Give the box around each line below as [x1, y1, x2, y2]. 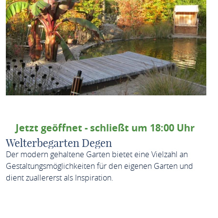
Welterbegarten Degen [5, 136, 112, 150]
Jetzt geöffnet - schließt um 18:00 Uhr [15, 121, 195, 134]
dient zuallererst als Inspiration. [5, 172, 113, 183]
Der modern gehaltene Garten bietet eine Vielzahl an [5, 149, 188, 160]
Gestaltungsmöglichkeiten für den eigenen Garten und [5, 161, 193, 171]
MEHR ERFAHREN [113, 202, 188, 214]
